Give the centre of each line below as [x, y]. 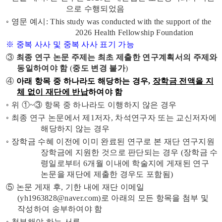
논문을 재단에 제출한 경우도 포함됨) [107, 174]
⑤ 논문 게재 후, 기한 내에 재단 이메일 [74, 187]
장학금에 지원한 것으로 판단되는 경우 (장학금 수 [129, 153]
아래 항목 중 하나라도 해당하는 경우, [84, 81]
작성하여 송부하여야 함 [60, 209]
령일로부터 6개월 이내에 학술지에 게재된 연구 [125, 164]
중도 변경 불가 [99, 68]
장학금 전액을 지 [183, 81]
